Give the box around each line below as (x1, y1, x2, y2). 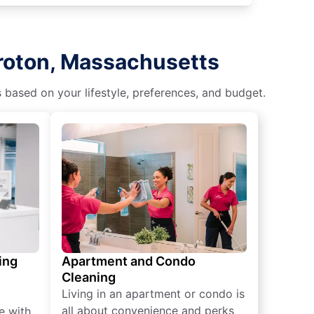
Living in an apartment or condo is (62, 286, 245, 301)
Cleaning (62, 269, 116, 285)
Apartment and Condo (62, 253, 196, 268)
